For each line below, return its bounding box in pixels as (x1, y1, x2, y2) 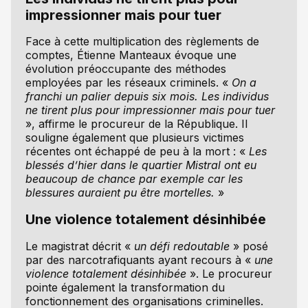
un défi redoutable (133, 239, 230, 253)
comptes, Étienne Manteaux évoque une (25, 48, 236, 63)
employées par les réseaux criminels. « (25, 76, 232, 90)
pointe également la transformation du (25, 280, 225, 294)
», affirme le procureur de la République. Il (25, 117, 247, 131)
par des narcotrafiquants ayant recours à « (25, 252, 254, 267)
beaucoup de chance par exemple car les (25, 172, 243, 186)
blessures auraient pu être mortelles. (25, 186, 218, 200)
